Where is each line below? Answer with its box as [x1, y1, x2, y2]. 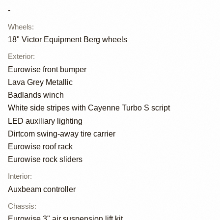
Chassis [8, 201, 34, 210]
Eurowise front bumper [8, 65, 86, 74]
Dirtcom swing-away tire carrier [8, 129, 115, 138]
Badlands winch [8, 91, 64, 100]
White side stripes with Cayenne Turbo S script [8, 104, 170, 112]
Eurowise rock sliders [8, 155, 82, 164]
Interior [8, 172, 30, 181]
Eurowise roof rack [8, 142, 73, 151]
